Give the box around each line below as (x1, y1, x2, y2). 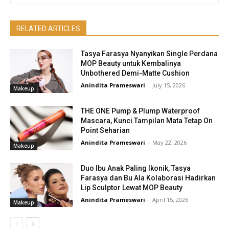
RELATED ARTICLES (16, 25, 80, 33)
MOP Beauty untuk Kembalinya (81, 59, 181, 68)
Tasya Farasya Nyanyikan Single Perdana (81, 50, 218, 58)
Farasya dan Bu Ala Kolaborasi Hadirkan (81, 173, 216, 182)
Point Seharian (81, 126, 130, 135)
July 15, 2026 (152, 81, 186, 89)
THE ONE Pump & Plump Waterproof (81, 107, 200, 116)
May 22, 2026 (152, 139, 187, 147)
